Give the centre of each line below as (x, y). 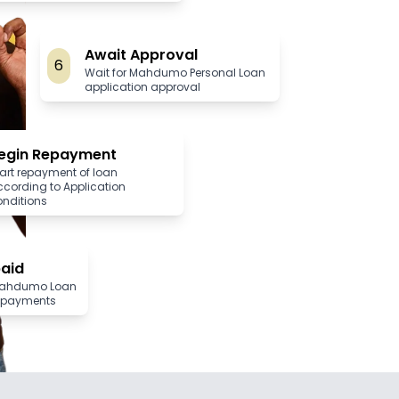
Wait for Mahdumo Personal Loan (175, 73)
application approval (142, 87)
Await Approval (141, 55)
